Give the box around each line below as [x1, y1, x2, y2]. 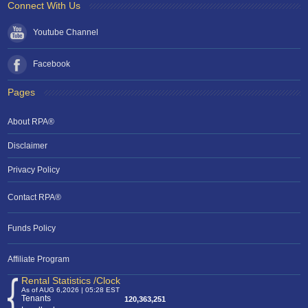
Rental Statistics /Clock [21, 275, 121, 287]
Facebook [33, 59, 71, 69]
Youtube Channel [33, 27, 99, 38]
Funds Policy [8, 223, 56, 234]
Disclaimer [8, 141, 48, 151]
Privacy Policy [8, 165, 60, 175]
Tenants [21, 294, 52, 304]
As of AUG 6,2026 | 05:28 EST [21, 286, 120, 294]
